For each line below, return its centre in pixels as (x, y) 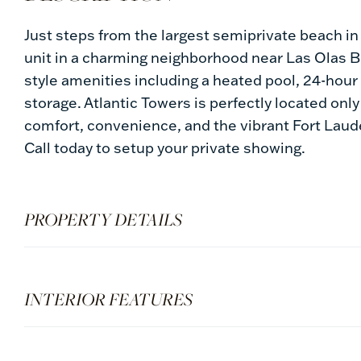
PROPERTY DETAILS (103, 219)
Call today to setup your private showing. (165, 147)
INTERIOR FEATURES (108, 299)
